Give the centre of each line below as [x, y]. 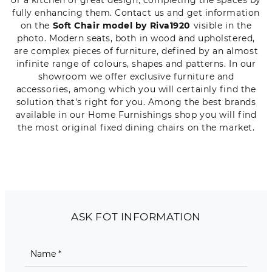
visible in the [221, 25]
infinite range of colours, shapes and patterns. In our [136, 63]
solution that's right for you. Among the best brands [136, 102]
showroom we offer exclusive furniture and [136, 76]
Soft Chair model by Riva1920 [121, 25]
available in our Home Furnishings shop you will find [136, 114]
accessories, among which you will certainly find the [136, 89]
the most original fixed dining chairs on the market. [136, 127]
